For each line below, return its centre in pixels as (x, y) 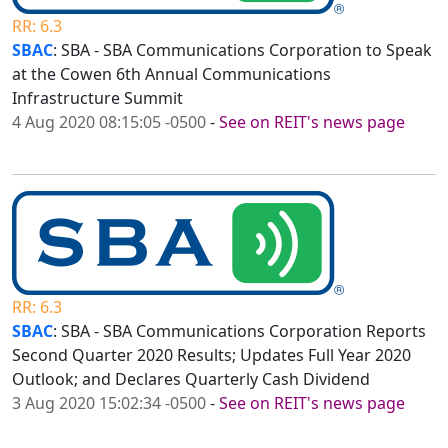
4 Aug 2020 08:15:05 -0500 (109, 122)
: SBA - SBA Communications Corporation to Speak (242, 50)
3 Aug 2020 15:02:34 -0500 (109, 403)
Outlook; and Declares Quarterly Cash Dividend (191, 379)
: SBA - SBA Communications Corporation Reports (239, 331)
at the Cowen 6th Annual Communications (171, 74)
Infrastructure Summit (97, 98)
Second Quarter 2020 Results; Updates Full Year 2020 (211, 355)
